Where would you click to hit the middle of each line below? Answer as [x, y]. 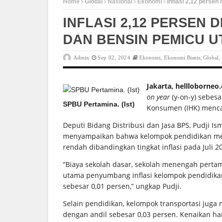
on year [158, 97]
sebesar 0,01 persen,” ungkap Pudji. [122, 186]
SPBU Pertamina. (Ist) [99, 104]
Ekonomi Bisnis [182, 57]
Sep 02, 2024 [114, 57]
